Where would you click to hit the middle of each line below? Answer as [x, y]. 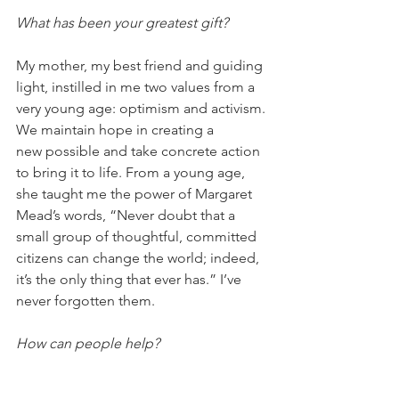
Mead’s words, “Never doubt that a [127, 216]
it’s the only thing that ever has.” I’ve [130, 280]
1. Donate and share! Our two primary [136, 387]
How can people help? [88, 344]
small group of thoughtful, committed [138, 237]
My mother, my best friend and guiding [141, 66]
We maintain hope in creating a [117, 130]
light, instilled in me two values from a [137, 87]
